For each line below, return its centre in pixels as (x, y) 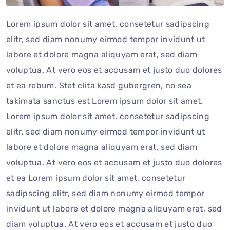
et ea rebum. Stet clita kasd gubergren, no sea (99, 86)
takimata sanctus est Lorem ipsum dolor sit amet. (105, 101)
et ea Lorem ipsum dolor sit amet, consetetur (96, 178)
